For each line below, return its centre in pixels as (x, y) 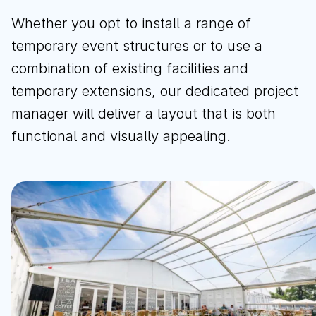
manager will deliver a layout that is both (144, 114)
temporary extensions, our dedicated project (155, 91)
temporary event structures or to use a (137, 46)
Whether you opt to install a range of (131, 23)
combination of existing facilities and (130, 68)
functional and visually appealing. (123, 136)
